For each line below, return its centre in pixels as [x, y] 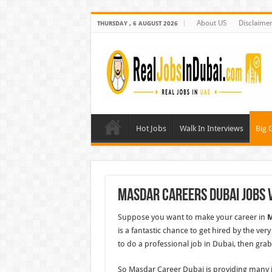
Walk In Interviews [211, 128]
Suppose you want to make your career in [192, 217]
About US [211, 23]
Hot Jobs [151, 128]
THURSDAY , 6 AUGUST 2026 [137, 23]
